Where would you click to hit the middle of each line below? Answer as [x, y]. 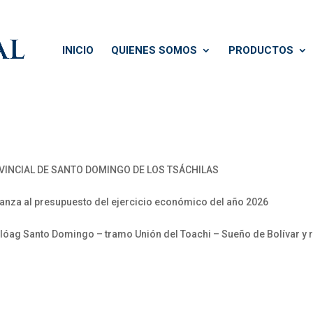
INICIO [78, 50]
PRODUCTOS [261, 50]
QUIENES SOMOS [154, 50]
